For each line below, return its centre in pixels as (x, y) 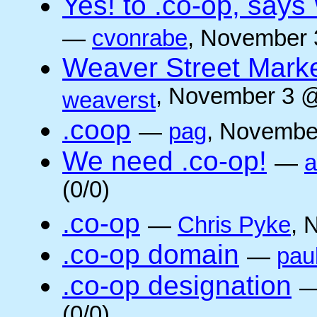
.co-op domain (151, 254)
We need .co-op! (165, 161)
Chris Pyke (234, 225)
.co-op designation (177, 286)
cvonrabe (140, 38)
